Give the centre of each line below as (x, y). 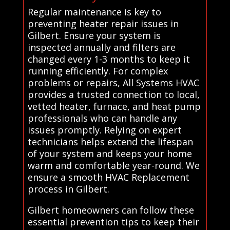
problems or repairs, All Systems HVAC (113, 82)
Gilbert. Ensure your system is (94, 35)
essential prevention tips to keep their (113, 222)
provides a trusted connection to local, (113, 94)
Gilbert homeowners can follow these (111, 210)
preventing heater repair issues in (103, 23)
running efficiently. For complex (98, 71)
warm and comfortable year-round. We (113, 165)
